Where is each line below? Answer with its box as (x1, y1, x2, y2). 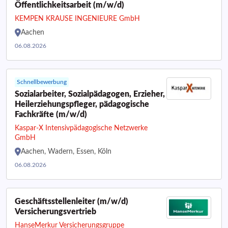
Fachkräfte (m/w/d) (15, 110, 87, 119)
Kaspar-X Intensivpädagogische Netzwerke (15, 125, 148, 132)
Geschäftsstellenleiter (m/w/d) (15, 197, 128, 206)
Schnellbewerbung (17, 79, 67, 85)
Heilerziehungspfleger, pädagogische (15, 100, 149, 108)
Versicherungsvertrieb (15, 208, 96, 216)
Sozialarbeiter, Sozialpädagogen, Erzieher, (15, 90, 165, 98)
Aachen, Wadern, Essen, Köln (21, 148, 111, 155)
